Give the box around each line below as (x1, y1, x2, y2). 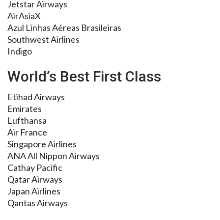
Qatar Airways (7, 174, 62, 185)
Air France (7, 127, 47, 138)
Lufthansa (7, 115, 47, 126)
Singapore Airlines (7, 138, 77, 150)
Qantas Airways (7, 197, 68, 209)
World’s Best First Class (7, 68, 161, 85)
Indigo (7, 46, 32, 57)
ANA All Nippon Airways (7, 150, 100, 162)
